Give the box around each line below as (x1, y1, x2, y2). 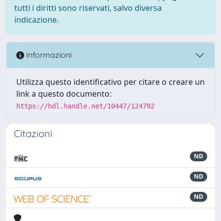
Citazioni (14, 127, 52, 140)
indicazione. (14, 14, 59, 25)
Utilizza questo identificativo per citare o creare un (16, 76, 205, 87)
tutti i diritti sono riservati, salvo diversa (14, 2, 162, 13)
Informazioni (24, 50, 72, 60)
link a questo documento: (16, 88, 111, 99)
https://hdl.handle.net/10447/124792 (16, 102, 154, 110)
